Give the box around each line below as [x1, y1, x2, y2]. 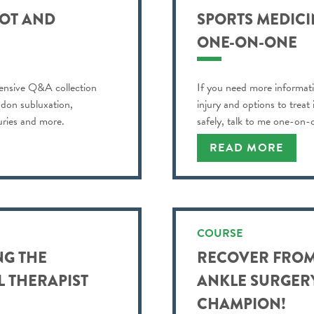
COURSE [197, 224, 243, 242]
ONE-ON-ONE [197, 30, 297, 54]
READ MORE [210, 139, 284, 156]
